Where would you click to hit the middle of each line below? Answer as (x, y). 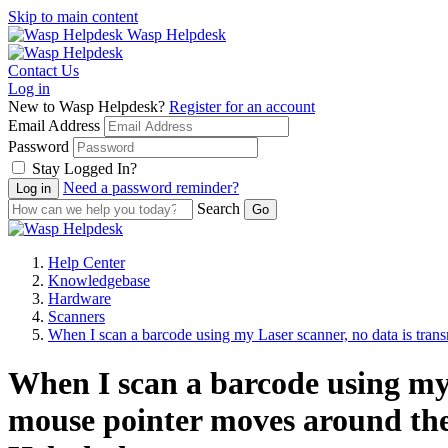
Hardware (79, 298)
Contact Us (43, 70)
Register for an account (242, 106)
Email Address (54, 125)
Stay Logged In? (84, 168)
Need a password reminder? (151, 187)
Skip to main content (73, 16)
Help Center (86, 262)
